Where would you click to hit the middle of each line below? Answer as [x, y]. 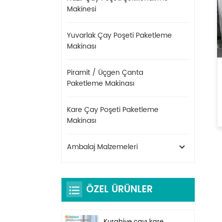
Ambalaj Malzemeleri [102, 147]
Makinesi [82, 9]
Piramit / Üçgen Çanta [105, 72]
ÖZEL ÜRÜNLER [119, 189]
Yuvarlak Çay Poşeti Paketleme [119, 35]
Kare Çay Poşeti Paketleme [113, 110]
